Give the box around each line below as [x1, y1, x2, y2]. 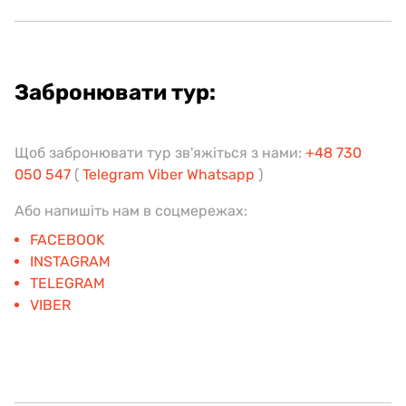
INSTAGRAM [30, 253, 111, 270]
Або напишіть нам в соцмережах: [14, 202, 247, 219]
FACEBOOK [30, 231, 105, 248]
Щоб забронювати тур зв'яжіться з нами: [14, 144, 305, 161]
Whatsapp [187, 166, 258, 183]
